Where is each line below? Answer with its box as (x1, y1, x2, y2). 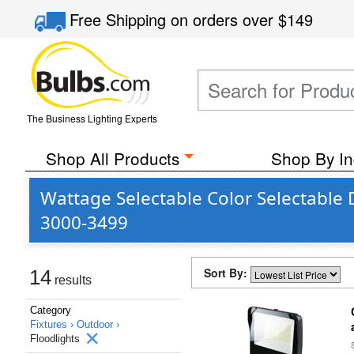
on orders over (171, 8, 279, 31)
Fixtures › (30, 318, 77, 330)
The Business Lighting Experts (26, 111, 157, 125)
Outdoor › (77, 318, 119, 330)
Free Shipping (70, 8, 171, 31)
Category (30, 304, 71, 316)
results (51, 273, 92, 287)
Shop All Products (45, 146, 179, 170)
